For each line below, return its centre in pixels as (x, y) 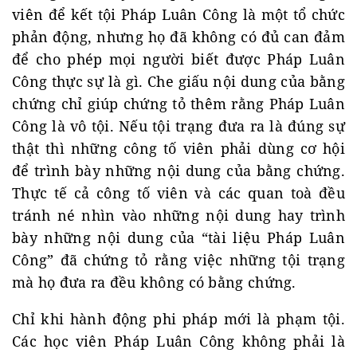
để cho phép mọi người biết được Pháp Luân (178, 59)
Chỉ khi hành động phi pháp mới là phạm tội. (178, 319)
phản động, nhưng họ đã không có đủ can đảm (178, 37)
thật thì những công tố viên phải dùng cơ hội (178, 148)
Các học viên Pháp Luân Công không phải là (178, 341)
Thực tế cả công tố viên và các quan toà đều (178, 193)
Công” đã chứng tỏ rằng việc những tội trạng (178, 260)
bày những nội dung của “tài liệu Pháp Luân (178, 237)
